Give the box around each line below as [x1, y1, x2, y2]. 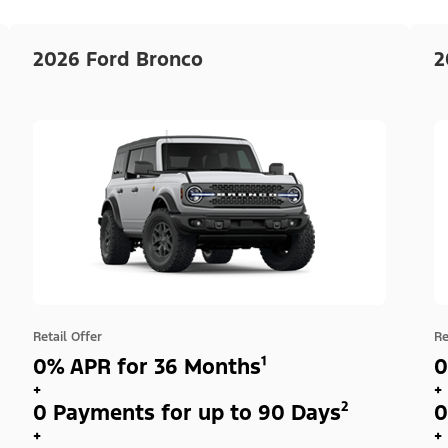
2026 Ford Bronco [32, 46, 203, 72]
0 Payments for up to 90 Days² [32, 398, 349, 426]
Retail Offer [32, 328, 102, 345]
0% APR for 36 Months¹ [32, 352, 267, 380]
